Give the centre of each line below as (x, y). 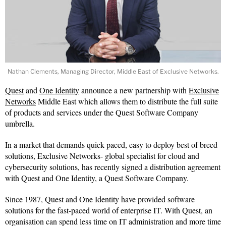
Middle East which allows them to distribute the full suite (127, 101)
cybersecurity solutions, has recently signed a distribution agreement (113, 167)
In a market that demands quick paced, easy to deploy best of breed (111, 145)
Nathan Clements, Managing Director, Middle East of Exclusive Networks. (113, 72)
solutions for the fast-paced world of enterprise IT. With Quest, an (109, 210)
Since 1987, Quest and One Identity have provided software (100, 199)
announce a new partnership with (134, 90)
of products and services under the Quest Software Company (102, 112)
